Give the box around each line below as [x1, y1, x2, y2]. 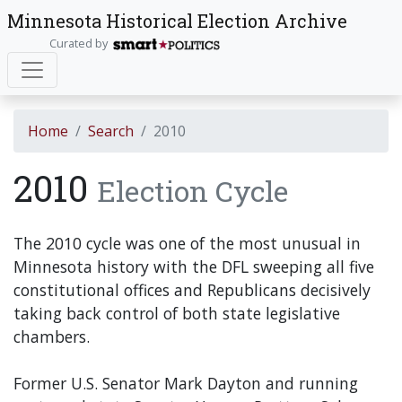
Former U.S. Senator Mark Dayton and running [13, 372, 358, 394]
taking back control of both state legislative [13, 302, 340, 324]
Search [88, 121, 134, 141]
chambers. [13, 326, 90, 347]
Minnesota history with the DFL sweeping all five [13, 256, 374, 277]
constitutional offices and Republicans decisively [13, 279, 371, 301]
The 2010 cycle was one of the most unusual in [13, 232, 361, 254]
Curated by [48, 35, 113, 51]
